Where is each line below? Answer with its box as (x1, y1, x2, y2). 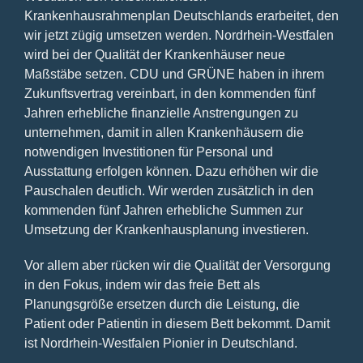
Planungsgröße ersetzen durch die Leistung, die (23, 297, 300, 311)
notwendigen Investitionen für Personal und (23, 144, 273, 159)
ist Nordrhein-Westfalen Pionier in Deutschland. (23, 335, 297, 350)
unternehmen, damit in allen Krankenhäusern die (23, 125, 304, 139)
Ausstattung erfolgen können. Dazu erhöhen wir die (23, 164, 318, 178)
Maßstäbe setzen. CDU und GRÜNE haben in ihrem (23, 66, 324, 81)
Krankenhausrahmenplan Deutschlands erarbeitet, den (23, 8, 339, 23)
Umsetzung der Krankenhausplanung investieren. (23, 222, 309, 237)
